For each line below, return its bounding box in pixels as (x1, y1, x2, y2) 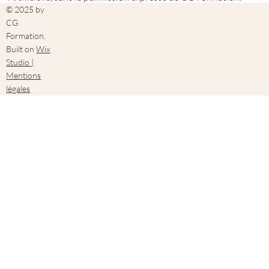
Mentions (6, 70, 41, 81)
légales (6, 83, 31, 94)
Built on (6, 44, 37, 55)
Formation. (6, 31, 46, 41)
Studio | (6, 57, 34, 68)
